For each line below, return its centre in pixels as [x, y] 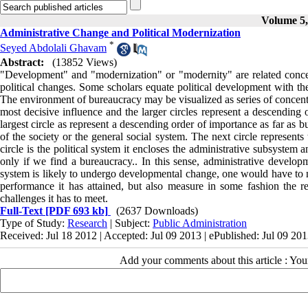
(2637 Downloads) [157, 210]
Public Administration [200, 223]
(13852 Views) [85, 62]
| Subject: [130, 223]
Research [87, 223]
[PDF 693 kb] [75, 210]
